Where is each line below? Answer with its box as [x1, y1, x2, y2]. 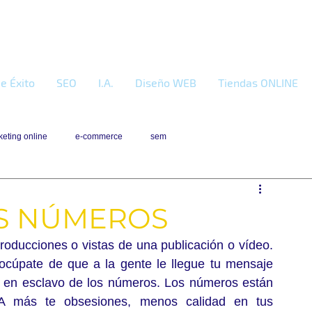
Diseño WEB [134, 76, 196, 89]
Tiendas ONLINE [217, 76, 298, 89]
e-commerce [75, 131, 123, 141]
